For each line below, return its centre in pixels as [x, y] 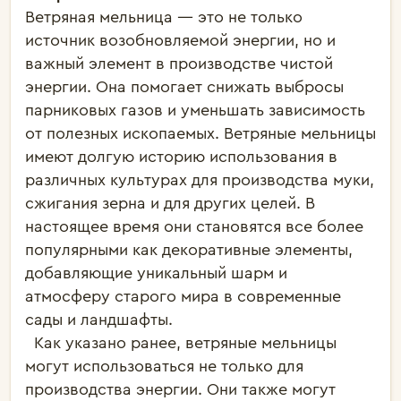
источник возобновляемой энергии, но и [180, 40]
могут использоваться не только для [164, 366]
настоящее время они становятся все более [194, 226]
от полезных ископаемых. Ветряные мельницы [200, 133]
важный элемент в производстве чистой [179, 64]
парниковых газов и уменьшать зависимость [195, 110]
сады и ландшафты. [99, 320]
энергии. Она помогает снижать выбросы [184, 87]
